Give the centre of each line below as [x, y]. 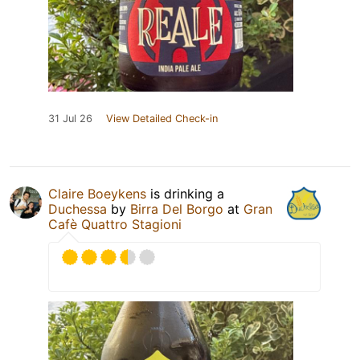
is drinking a [185, 193]
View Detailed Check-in [162, 118]
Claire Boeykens [97, 193]
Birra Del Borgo [177, 209]
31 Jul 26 [70, 118]
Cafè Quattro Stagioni [115, 224]
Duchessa [78, 209]
